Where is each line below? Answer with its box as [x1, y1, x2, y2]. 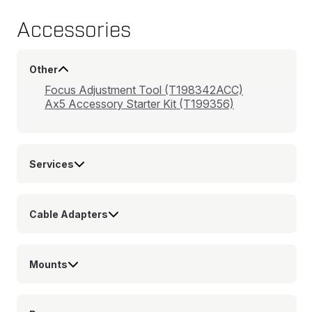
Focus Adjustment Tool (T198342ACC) [45, 83, 243, 97]
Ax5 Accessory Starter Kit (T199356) [45, 97, 234, 111]
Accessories [17, 17, 131, 43]
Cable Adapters [29, 208, 108, 220]
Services [29, 157, 74, 170]
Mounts [29, 258, 68, 270]
